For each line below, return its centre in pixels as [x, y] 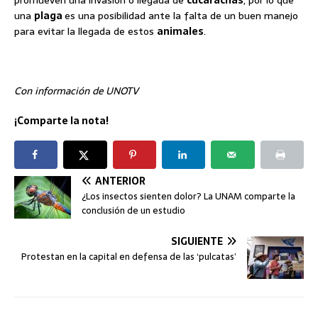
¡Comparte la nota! [61, 120]
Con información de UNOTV [76, 91]
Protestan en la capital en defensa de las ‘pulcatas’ [129, 256]
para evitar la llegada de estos [86, 31]
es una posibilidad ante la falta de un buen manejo [181, 15]
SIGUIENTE [197, 241]
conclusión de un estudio [133, 210]
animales [180, 31]
